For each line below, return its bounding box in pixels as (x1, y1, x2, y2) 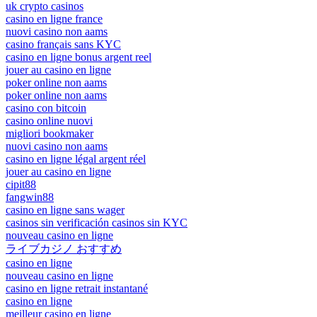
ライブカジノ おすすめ (6, 242, 122, 255)
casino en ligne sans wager (6, 203, 125, 216)
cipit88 (6, 178, 36, 190)
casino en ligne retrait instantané (6, 282, 148, 294)
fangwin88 (6, 190, 54, 203)
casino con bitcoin (6, 101, 86, 114)
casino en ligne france (6, 12, 103, 25)
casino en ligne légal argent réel (6, 152, 146, 165)
